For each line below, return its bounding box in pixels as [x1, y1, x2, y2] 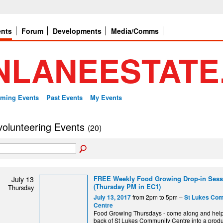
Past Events [46, 93, 83, 102]
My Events [90, 93, 122, 102]
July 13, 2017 [94, 193, 131, 202]
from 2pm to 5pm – [131, 192, 184, 201]
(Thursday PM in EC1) [94, 181, 161, 191]
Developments [53, 26, 102, 36]
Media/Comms [111, 26, 159, 36]
